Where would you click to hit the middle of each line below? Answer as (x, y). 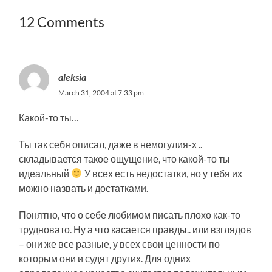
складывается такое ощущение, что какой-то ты (125, 158)
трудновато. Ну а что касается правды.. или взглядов (135, 229)
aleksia (73, 76)
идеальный (45, 173)
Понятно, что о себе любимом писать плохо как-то (130, 214)
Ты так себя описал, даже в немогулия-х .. (111, 144)
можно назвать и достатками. (84, 188)
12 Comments (62, 22)
